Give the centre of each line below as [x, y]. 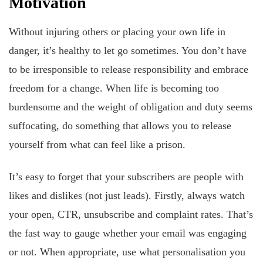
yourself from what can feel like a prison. [97, 145]
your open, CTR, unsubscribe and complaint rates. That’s [131, 214]
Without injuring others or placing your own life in [117, 32]
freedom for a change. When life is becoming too [114, 88]
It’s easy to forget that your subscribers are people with [126, 176]
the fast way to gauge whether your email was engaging [128, 233]
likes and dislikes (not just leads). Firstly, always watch [127, 195]
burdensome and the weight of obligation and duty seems [131, 107]
